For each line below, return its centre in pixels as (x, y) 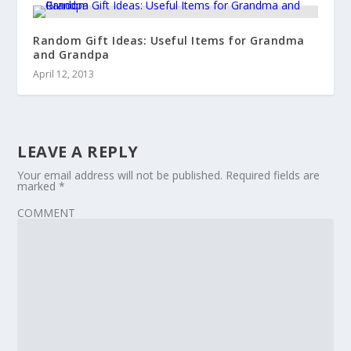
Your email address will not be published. (120, 175)
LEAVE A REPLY (78, 152)
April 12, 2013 (64, 74)
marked (38, 186)
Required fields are (273, 175)
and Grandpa (71, 55)
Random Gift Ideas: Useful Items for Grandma (169, 41)
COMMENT (47, 213)
